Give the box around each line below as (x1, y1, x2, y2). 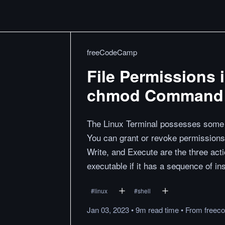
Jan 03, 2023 (87, 204, 129, 215)
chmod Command (87, 83, 223, 106)
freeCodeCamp (87, 47, 137, 57)
